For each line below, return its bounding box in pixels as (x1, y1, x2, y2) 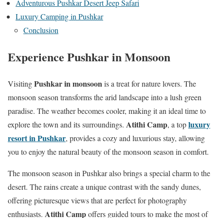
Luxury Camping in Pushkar (16, 11, 103, 22)
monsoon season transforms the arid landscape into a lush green (8, 91, 201, 102)
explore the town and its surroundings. (8, 119, 126, 129)
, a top (167, 119, 188, 129)
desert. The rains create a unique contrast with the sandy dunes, (8, 181, 201, 192)
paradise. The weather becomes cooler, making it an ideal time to (8, 105, 206, 116)
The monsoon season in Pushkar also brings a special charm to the (8, 167, 210, 178)
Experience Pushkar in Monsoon (8, 48, 170, 65)
